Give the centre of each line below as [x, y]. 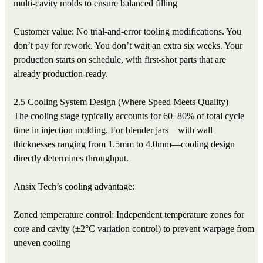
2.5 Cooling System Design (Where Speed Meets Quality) [121, 102]
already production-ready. [61, 73]
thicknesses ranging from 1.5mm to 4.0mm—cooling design [124, 144]
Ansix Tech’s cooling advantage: [74, 186]
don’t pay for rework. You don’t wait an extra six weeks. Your [128, 45]
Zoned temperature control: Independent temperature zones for [129, 214]
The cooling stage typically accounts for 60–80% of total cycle [129, 116]
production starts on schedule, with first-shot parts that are [120, 59]
